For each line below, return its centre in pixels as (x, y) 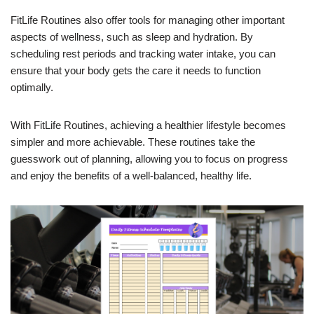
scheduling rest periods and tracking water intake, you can (143, 54)
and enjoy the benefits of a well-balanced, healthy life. (131, 176)
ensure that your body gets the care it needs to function (136, 70)
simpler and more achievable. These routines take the (133, 142)
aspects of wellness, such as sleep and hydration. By (132, 37)
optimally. (32, 87)
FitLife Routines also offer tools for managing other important (148, 20)
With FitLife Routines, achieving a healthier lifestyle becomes (148, 125)
